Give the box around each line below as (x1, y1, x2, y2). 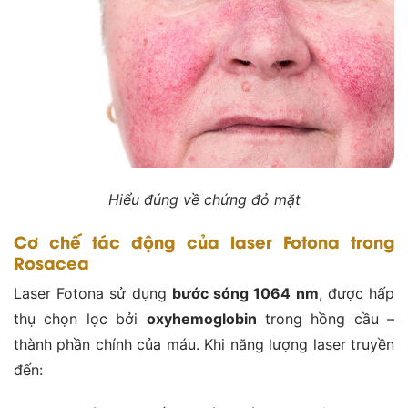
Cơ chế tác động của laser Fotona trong (14, 229, 394, 254)
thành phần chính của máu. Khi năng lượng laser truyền (14, 335, 394, 354)
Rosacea (14, 250, 89, 275)
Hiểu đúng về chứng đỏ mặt (107, 189, 301, 209)
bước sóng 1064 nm (171, 284, 319, 303)
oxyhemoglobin (146, 310, 257, 329)
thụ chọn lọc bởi (14, 310, 147, 329)
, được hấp (318, 284, 395, 303)
